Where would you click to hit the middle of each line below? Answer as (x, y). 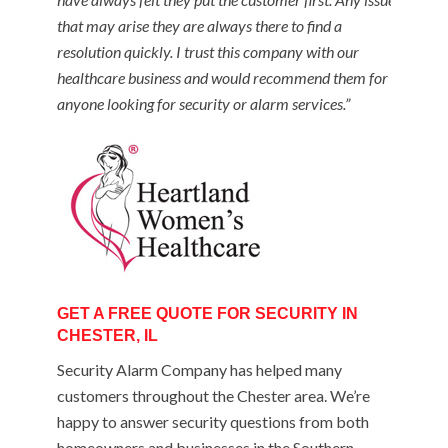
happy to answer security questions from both (212, 421)
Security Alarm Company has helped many (199, 369)
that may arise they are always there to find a (199, 25)
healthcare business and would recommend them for (222, 77)
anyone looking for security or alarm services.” (203, 103)
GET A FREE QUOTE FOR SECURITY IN (207, 313)
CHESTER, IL (107, 335)
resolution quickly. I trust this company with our (207, 51)
